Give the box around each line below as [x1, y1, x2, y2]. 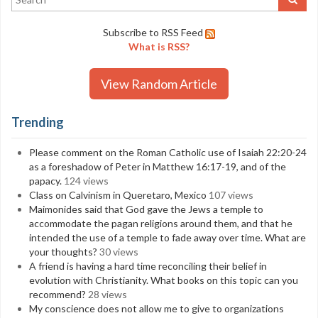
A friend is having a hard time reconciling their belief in [29, 260, 267, 272]
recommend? [29, 288, 86, 300]
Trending [11, 114, 64, 130]
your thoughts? [29, 246, 97, 258]
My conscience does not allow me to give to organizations [29, 302, 284, 314]
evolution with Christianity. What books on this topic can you [29, 274, 298, 286]
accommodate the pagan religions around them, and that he [29, 217, 292, 229]
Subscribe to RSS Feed [103, 26, 203, 38]
